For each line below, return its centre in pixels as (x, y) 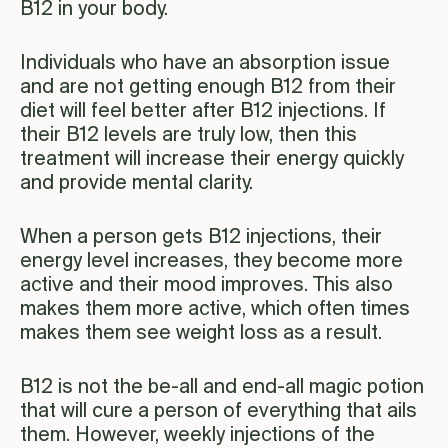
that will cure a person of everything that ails (218, 412)
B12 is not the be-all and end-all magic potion (222, 388)
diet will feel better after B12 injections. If (203, 112)
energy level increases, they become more (211, 262)
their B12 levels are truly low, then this (188, 136)
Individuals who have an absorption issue (205, 64)
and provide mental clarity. (136, 184)
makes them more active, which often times (215, 310)
